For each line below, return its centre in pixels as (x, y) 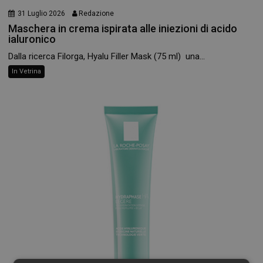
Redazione (97, 13)
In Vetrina (27, 71)
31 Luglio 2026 (42, 13)
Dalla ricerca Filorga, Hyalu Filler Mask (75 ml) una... (107, 56)
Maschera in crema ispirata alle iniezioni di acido (123, 28)
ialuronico (32, 39)
